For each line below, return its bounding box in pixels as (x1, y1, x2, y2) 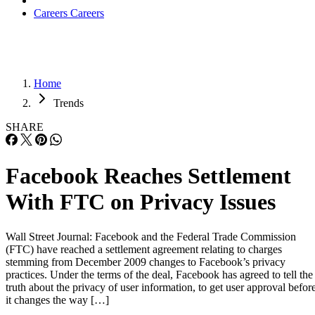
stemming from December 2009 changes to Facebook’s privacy (6, 255, 285, 268)
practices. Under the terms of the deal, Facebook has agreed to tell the (6, 268, 313, 281)
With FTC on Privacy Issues (6, 189, 276, 215)
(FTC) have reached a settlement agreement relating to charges (6, 243, 282, 255)
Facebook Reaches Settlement (6, 163, 291, 189)
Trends (53, 97, 84, 109)
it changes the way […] (6, 293, 109, 306)
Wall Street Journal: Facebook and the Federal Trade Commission (6, 230, 296, 243)
